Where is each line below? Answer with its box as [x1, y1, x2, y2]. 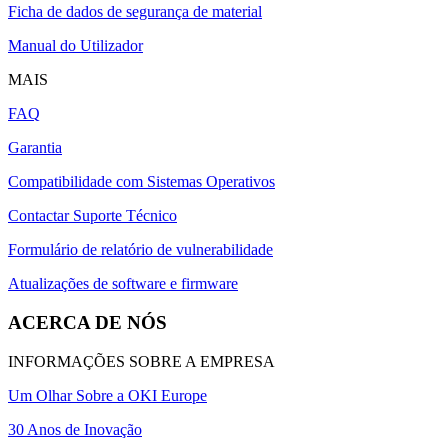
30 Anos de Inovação [8, 420, 142, 438]
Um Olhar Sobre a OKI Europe [8, 386, 207, 404]
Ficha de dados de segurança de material [8, 3, 262, 21]
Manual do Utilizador [8, 37, 143, 55]
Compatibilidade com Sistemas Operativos [8, 173, 275, 191]
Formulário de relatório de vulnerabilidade [8, 241, 273, 259]
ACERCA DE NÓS [8, 311, 167, 333]
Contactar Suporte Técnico [8, 207, 177, 225]
